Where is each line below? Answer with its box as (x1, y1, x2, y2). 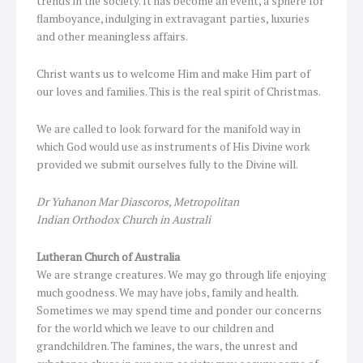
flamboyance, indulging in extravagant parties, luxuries (36, 11, 310, 27)
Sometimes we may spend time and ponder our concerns (36, 302, 322, 318)
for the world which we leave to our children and (36, 320, 274, 335)
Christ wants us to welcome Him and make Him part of (36, 66, 310, 82)
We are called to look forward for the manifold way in (36, 122, 301, 137)
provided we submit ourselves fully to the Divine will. (36, 157, 298, 173)
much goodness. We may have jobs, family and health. (36, 284, 298, 300)
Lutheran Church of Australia (36, 249, 180, 264)
